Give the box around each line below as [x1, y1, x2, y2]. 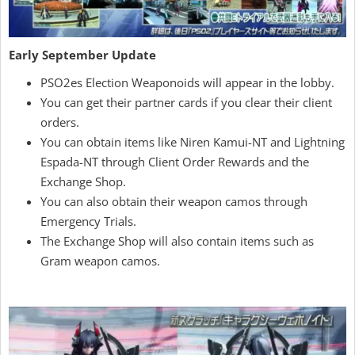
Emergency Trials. [40, 213, 136, 230]
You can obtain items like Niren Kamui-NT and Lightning [40, 134, 345, 151]
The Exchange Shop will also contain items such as [40, 233, 314, 250]
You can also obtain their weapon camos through [40, 193, 307, 210]
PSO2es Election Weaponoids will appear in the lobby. [40, 74, 334, 91]
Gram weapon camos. [40, 253, 160, 269]
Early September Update [9, 47, 156, 63]
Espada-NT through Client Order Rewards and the [40, 154, 309, 170]
